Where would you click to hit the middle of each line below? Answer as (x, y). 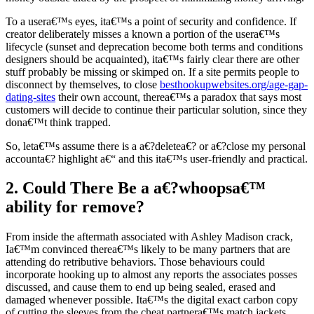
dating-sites (30, 97)
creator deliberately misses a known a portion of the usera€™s (143, 34)
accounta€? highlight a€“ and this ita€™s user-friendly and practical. (157, 158)
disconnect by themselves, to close (83, 84)
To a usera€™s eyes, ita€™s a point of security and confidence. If (151, 21)
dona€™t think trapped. (58, 122)
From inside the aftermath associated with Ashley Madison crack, (149, 237)
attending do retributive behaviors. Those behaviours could (135, 262)
